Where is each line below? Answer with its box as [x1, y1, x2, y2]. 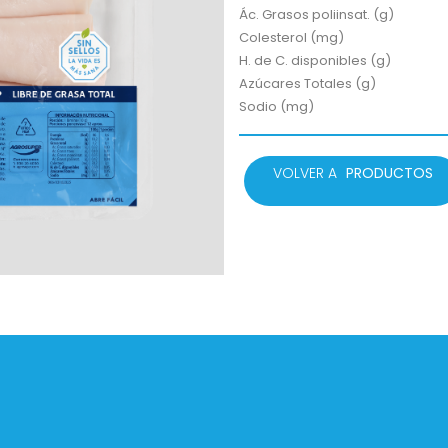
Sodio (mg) [239, 96, 314, 116]
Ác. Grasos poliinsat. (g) [239, 4, 394, 24]
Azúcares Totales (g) [239, 73, 376, 93]
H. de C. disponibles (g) [239, 50, 391, 70]
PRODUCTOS [345, 163, 433, 184]
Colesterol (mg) [239, 27, 344, 47]
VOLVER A [272, 163, 341, 184]
